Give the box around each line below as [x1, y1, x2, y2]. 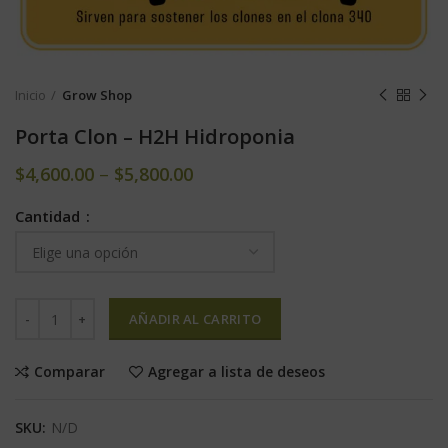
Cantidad [15, 206, 84, 227]
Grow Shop [62, 86, 132, 104]
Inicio [15, 86, 46, 104]
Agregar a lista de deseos [148, 362, 325, 381]
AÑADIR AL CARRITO [129, 310, 262, 328]
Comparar [34, 362, 105, 381]
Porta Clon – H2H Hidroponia [15, 123, 295, 150]
